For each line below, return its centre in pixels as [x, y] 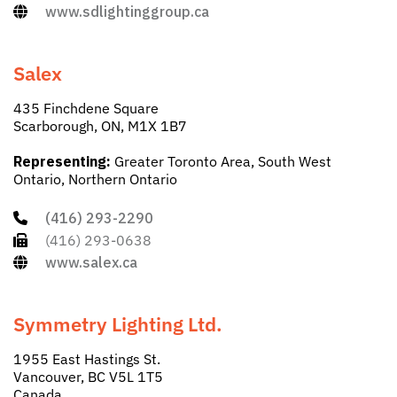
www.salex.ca [91, 263]
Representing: [62, 162]
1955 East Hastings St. [87, 359]
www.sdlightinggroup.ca [127, 12]
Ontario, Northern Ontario [95, 179]
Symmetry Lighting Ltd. [118, 324]
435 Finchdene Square [86, 109]
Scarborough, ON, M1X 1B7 [100, 126]
